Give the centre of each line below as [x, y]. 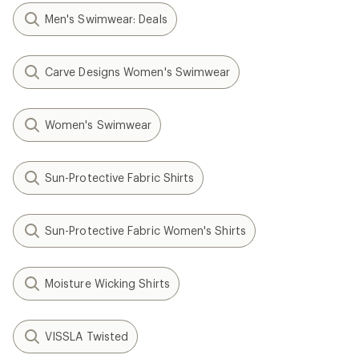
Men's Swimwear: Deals [106, 19]
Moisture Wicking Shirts [107, 283]
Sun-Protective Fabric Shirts [120, 177]
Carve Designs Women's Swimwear [138, 72]
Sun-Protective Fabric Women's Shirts [145, 230]
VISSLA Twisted [87, 336]
